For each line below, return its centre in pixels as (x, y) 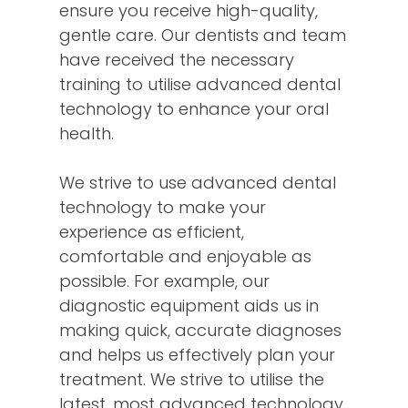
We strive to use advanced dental (198, 183)
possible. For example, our (164, 281)
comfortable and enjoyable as (185, 257)
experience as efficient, (152, 232)
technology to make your (163, 208)
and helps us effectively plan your (197, 355)
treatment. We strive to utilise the (192, 380)
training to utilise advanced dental (200, 85)
